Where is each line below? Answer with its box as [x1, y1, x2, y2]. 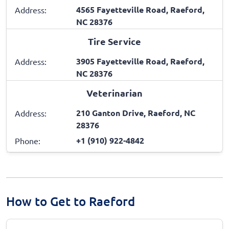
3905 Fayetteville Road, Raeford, [76, 55, 204, 66]
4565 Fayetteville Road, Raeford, [76, 4, 204, 15]
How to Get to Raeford [6, 193, 135, 209]
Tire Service [88, 35, 141, 47]
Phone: [15, 135, 40, 146]
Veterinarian [86, 86, 143, 99]
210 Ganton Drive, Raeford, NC [76, 107, 195, 118]
